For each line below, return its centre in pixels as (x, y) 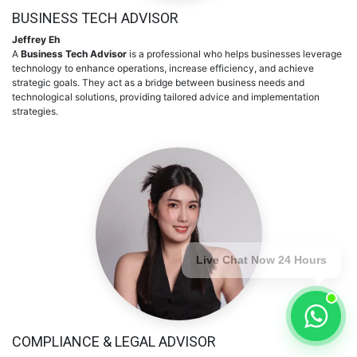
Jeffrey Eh (36, 39)
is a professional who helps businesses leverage (234, 54)
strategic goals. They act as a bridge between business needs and (158, 82)
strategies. (37, 111)
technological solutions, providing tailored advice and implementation (166, 97)
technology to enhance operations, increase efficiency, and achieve (163, 68)
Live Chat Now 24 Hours (261, 261)
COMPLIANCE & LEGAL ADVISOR (114, 341)
